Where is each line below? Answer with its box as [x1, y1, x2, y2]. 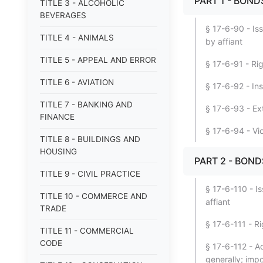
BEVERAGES [40, 11, 86, 20]
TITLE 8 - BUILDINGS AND [40, 134, 140, 144]
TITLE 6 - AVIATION [40, 77, 114, 87]
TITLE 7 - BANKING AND [40, 100, 133, 109]
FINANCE [40, 112, 75, 122]
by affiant [205, 36, 242, 46]
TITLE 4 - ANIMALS [40, 33, 114, 42]
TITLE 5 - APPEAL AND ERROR [40, 55, 156, 65]
